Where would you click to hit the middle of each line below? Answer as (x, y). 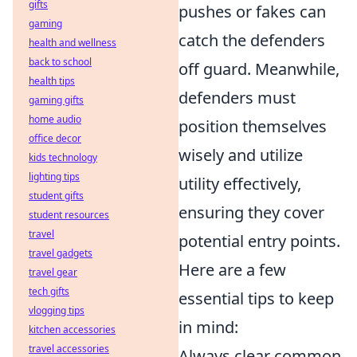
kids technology (63, 157)
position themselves (253, 127)
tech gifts (49, 291)
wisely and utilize (241, 155)
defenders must (237, 98)
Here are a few (232, 270)
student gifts (56, 196)
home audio (55, 119)
